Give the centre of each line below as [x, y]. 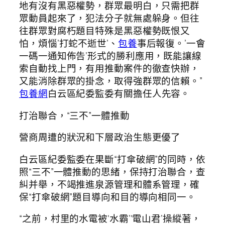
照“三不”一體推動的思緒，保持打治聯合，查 [112, 172]
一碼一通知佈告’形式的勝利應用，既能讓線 [110, 56]
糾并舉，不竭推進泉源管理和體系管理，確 [109, 184]
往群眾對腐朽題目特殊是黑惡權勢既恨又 [105, 31]
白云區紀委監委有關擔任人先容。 [119, 94]
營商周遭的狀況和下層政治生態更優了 [100, 137]
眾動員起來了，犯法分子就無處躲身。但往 [109, 18]
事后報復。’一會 [171, 43]
